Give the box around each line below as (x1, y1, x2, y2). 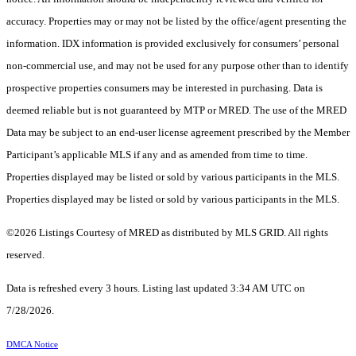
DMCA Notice (6, 340, 58, 350)
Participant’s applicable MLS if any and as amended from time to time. (6, 149, 308, 161)
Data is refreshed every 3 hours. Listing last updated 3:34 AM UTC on (6, 282, 305, 295)
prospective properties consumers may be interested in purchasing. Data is (6, 82, 323, 95)
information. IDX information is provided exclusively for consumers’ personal (6, 37, 339, 50)
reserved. (6, 249, 44, 261)
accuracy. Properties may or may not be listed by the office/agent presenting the (6, 15, 346, 28)
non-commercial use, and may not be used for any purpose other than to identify (6, 60, 349, 72)
